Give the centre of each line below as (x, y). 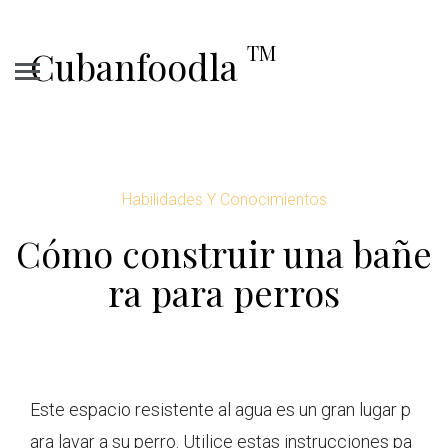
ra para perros (224, 292)
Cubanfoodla (138, 66)
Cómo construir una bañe (224, 253)
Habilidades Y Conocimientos (224, 199)
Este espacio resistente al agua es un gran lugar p (220, 409)
